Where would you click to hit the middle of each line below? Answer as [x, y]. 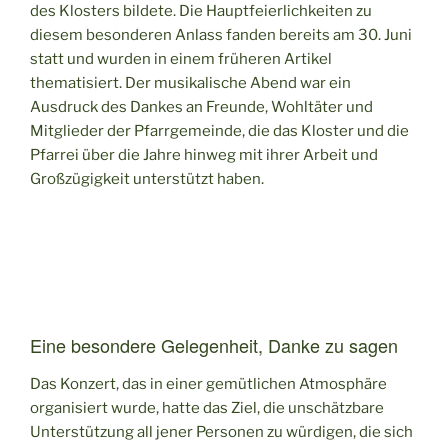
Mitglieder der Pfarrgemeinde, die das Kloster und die [219, 130]
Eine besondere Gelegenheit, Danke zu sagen [214, 345]
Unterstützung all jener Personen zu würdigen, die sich [221, 431]
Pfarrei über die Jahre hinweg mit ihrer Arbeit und [204, 154]
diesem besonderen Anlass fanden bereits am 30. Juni [221, 34]
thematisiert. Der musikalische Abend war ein [190, 82]
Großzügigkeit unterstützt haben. [147, 178]
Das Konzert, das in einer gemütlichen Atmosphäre [208, 383]
